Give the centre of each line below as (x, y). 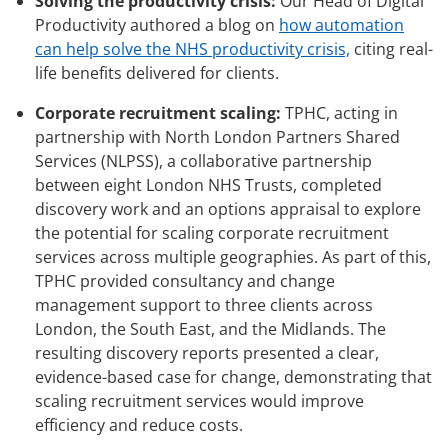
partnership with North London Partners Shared (217, 136)
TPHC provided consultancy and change (185, 280)
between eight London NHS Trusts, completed (208, 184)
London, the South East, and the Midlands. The (210, 328)
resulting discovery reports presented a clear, (207, 352)
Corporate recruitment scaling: (158, 112)
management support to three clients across (204, 304)
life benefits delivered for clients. (157, 72)
